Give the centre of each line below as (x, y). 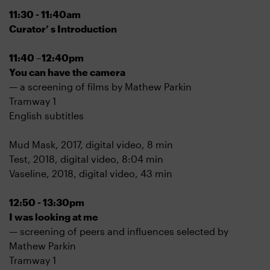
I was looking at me (55, 217)
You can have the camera (68, 72)
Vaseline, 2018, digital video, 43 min (92, 173)
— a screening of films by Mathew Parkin (102, 86)
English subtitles (46, 115)
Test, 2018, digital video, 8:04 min (87, 159)
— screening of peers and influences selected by (119, 231)
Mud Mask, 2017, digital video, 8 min (93, 144)
